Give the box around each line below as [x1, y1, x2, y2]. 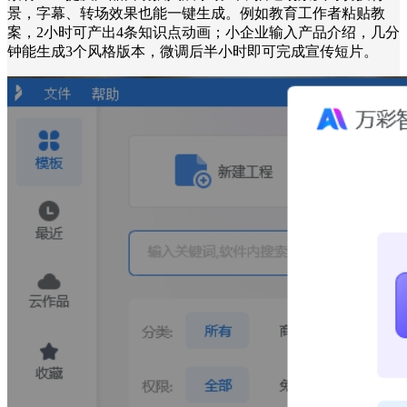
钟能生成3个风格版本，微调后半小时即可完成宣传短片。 [7, 43, 378, 59]
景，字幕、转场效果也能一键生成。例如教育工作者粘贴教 [7, 5, 385, 21]
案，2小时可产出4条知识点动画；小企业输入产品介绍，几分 [7, 24, 400, 40]
